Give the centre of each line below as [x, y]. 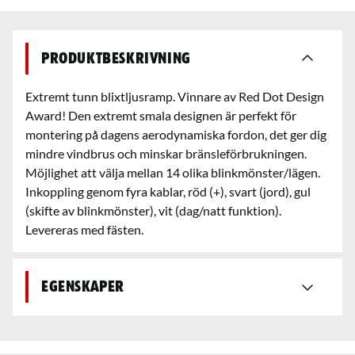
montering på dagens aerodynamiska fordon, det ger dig [176, 134]
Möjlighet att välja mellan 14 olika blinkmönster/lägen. [173, 172]
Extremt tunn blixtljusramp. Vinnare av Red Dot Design [175, 96]
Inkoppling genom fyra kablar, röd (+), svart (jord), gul [168, 191]
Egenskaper [83, 286]
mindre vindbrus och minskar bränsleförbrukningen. [166, 153]
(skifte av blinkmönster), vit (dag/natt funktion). [153, 210]
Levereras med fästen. [84, 229]
